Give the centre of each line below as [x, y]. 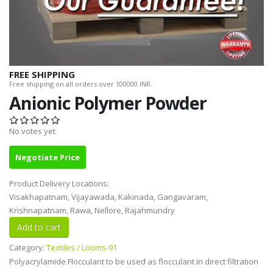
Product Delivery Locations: [60, 184]
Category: [28, 248]
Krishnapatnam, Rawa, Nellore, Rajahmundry [92, 211]
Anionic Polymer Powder [108, 103]
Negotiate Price [48, 158]
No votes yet [32, 131]
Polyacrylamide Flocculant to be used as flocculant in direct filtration [134, 262]
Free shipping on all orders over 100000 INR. [81, 84]
